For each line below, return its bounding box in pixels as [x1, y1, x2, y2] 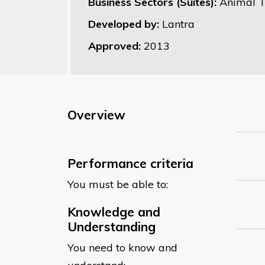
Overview [67, 106, 125, 122]
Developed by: [88, 17, 162, 31]
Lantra [162, 17, 195, 31]
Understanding [67, 218, 156, 234]
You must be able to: [67, 177, 168, 191]
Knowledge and [67, 203, 160, 219]
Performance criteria [67, 155, 193, 171]
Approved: [88, 38, 144, 53]
